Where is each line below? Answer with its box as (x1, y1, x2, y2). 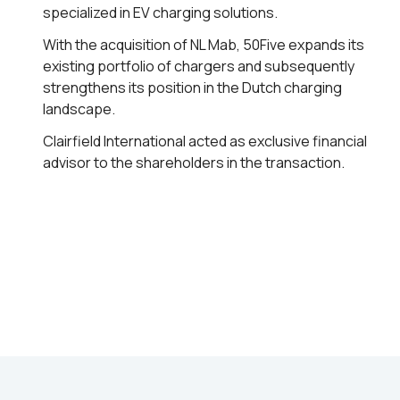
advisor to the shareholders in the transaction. (43, 153, 345, 172)
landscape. (43, 99, 115, 119)
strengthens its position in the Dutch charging (43, 78, 342, 97)
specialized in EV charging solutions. (43, 3, 278, 22)
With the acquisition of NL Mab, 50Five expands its (43, 35, 364, 54)
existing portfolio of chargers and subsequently (43, 56, 354, 76)
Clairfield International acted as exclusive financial (43, 131, 367, 151)
